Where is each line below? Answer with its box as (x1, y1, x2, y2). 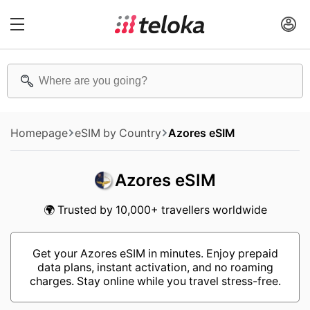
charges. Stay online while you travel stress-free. (29, 274, 281, 289)
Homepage (10, 126, 68, 140)
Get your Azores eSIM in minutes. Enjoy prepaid (32, 246, 278, 261)
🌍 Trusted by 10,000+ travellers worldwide (43, 203, 267, 217)
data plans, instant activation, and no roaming (37, 260, 273, 275)
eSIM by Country (75, 126, 161, 140)
